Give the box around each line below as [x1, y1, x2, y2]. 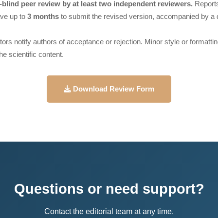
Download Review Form [71, 85, 154, 93]
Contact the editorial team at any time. [44, 206, 174, 216]
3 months [27, 12, 59, 20]
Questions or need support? [14, 180, 204, 197]
